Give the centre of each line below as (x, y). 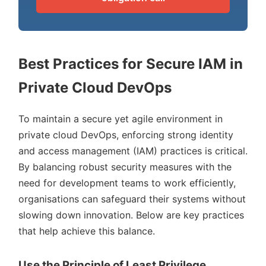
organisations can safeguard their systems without (132, 199)
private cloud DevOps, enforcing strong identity (126, 134)
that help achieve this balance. (87, 231)
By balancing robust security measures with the (125, 167)
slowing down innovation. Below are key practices (131, 215)
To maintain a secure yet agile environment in (121, 118)
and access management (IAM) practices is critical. (133, 151)
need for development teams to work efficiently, (127, 183)
